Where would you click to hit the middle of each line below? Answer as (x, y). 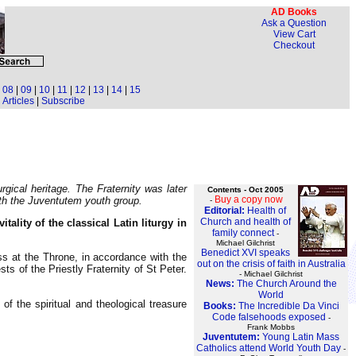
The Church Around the (286, 283)
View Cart (294, 34)
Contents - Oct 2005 (245, 189)
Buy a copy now (249, 199)
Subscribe (63, 101)
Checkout (294, 45)
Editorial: (226, 210)
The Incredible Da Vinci (288, 306)
